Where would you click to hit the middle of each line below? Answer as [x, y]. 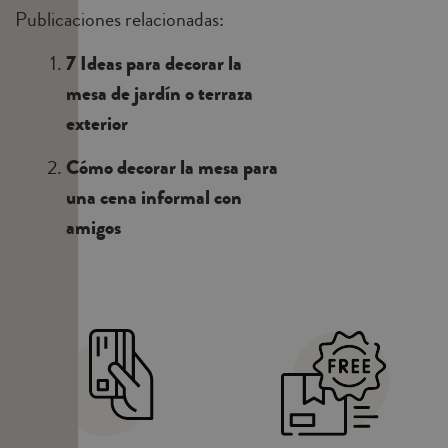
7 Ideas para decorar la [154, 64]
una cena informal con [154, 198]
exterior [97, 124]
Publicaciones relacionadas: [119, 20]
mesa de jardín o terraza [159, 94]
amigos [93, 228]
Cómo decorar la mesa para [172, 168]
